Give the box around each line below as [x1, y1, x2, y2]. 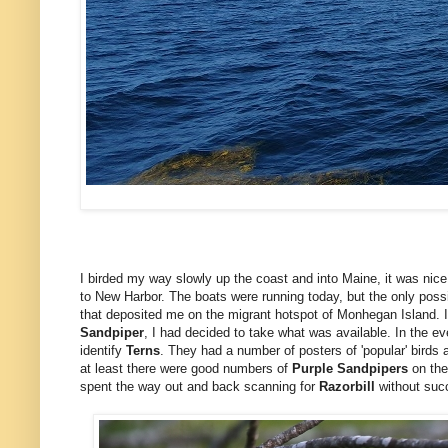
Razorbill [319, 379, 379, 395]
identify [80, 343, 126, 359]
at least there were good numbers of [80, 361, 292, 377]
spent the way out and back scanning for [80, 379, 319, 395]
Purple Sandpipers [292, 361, 408, 377]
